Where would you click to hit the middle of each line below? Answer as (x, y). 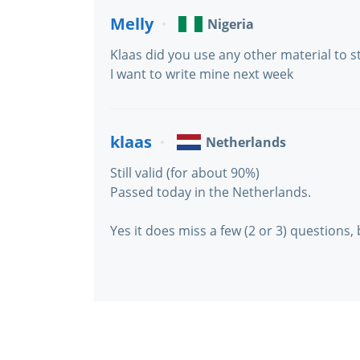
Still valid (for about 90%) (185, 173)
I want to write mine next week (202, 74)
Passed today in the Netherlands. (211, 192)
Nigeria (231, 24)
